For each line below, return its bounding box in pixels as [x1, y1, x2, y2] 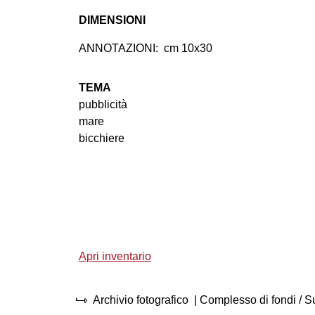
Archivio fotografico [93, 294, 188, 307]
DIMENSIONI [79, 14, 146, 27]
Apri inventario [79, 250, 151, 263]
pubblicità [79, 98, 127, 111]
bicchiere [79, 132, 124, 145]
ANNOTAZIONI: [79, 42, 158, 55]
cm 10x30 [164, 42, 212, 55]
